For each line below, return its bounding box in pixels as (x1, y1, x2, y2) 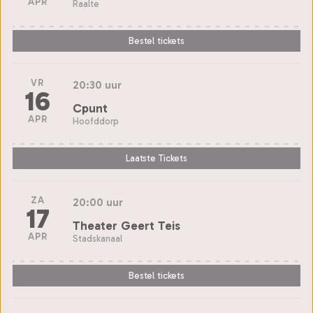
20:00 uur (73, 195, 123, 209)
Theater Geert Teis (73, 217, 180, 233)
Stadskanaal (73, 233, 122, 244)
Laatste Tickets (126, 152, 187, 165)
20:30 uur (73, 78, 122, 92)
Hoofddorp (73, 115, 119, 126)
